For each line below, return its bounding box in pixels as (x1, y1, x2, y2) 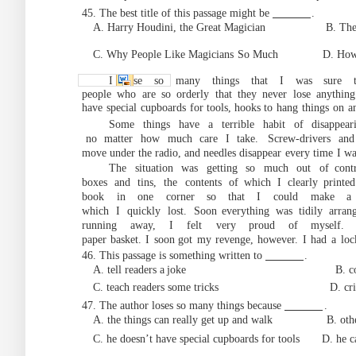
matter (104, 133, 133, 145)
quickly (127, 205, 161, 217)
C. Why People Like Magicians (93, 48, 234, 60)
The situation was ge (109, 162, 217, 174)
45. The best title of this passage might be (82, 7, 273, 19)
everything (217, 205, 269, 217)
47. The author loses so (82, 300, 186, 311)
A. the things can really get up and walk (93, 314, 327, 326)
